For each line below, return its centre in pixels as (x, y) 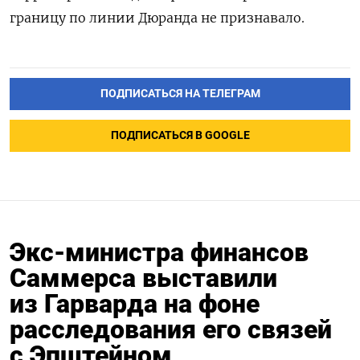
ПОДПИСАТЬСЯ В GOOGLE (180, 136)
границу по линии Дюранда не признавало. (157, 18)
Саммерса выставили (143, 278)
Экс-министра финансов (159, 253)
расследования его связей (171, 330)
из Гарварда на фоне (135, 304)
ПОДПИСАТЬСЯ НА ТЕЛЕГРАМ (180, 94)
